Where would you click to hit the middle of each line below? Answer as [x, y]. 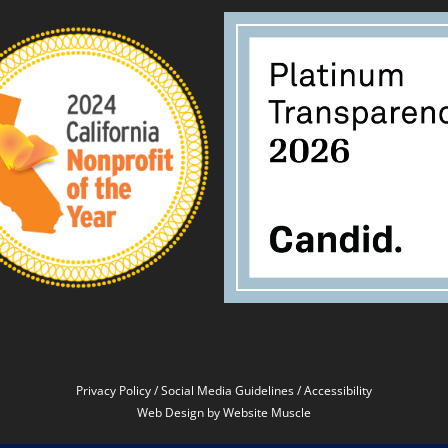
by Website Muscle [257, 412]
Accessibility [338, 390]
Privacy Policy [113, 390]
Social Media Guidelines [227, 390]
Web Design [170, 412]
